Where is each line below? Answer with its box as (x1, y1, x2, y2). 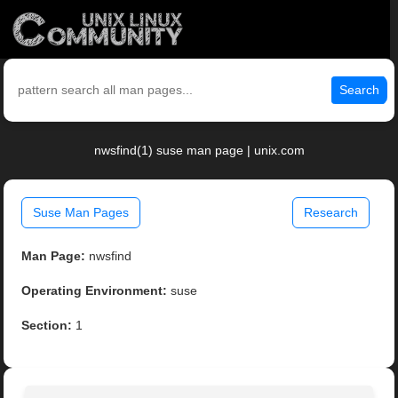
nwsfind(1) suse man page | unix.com (93, 143, 305, 158)
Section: (21, 318, 73, 333)
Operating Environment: (21, 283, 168, 298)
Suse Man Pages (33, 205, 130, 220)
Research (303, 205, 358, 220)
